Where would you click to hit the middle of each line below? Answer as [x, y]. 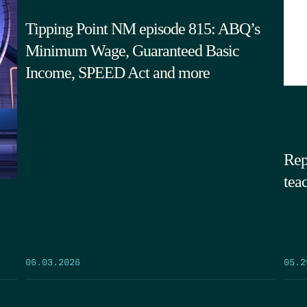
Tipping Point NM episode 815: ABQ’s [142, 28]
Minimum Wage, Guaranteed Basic [132, 50]
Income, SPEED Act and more [117, 72]
